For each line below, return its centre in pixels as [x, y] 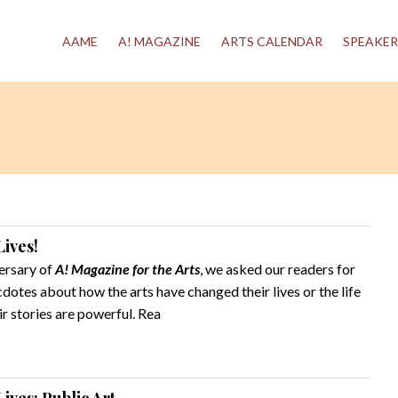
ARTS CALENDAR [272, 41]
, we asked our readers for [278, 269]
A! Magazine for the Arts [127, 269]
